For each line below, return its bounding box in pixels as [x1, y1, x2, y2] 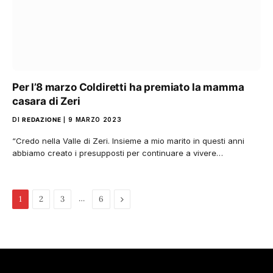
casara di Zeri [12, 94, 80, 107]
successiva [120, 211, 162, 222]
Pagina [120, 193, 147, 204]
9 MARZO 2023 [68, 115, 122, 123]
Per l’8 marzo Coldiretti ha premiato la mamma [12, 80, 244, 93]
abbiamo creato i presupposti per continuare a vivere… [12, 147, 223, 158]
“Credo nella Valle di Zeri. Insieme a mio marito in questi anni [12, 135, 244, 146]
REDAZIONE [22, 115, 62, 123]
